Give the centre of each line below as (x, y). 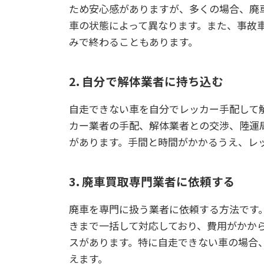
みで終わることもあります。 (133, 42)
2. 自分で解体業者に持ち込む (146, 81)
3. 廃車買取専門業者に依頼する (152, 181)
